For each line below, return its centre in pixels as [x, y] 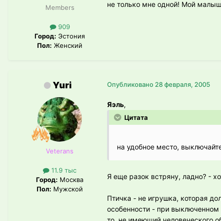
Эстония [71, 36]
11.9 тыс [63, 170]
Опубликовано [131, 84]
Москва [71, 180]
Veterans [60, 151]
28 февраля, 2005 [183, 84]
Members [60, 7]
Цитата [135, 117]
